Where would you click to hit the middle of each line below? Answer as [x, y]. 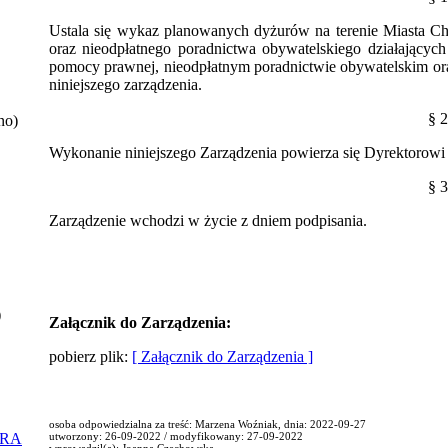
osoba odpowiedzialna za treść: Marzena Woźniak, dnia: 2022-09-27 [207, 423]
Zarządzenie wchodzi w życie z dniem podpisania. [208, 220]
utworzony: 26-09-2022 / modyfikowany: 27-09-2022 [176, 435]
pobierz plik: [90, 356]
